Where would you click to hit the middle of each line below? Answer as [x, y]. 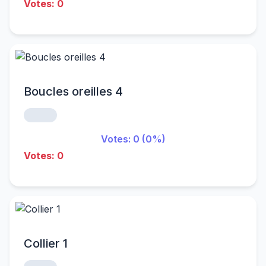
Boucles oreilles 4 [73, 91]
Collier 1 [46, 243]
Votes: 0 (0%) [133, 139]
